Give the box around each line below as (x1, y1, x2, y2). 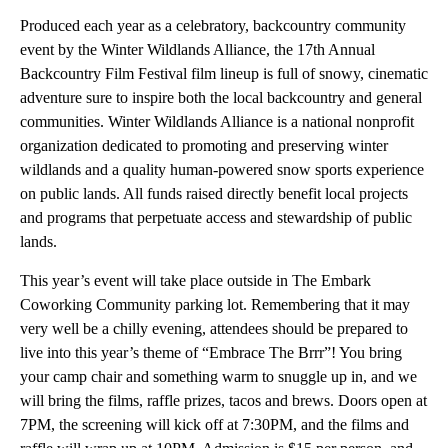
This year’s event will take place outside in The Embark (20, 272, 371, 290)
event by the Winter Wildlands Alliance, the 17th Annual (20, 41, 375, 59)
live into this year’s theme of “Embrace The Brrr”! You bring (20, 344, 402, 362)
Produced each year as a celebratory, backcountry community (20, 17, 406, 35)
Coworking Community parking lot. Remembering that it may (20, 296, 410, 314)
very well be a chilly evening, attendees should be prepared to (20, 320, 408, 338)
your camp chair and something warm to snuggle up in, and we (20, 368, 417, 386)
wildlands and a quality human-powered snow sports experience (20, 161, 424, 179)
